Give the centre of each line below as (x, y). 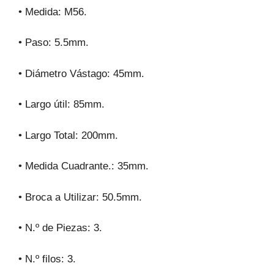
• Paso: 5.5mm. (54, 43)
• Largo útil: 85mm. (61, 105)
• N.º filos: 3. (47, 259)
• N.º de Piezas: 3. (60, 228)
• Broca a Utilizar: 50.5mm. (80, 197)
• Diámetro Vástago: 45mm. (81, 73)
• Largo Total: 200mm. (68, 135)
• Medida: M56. (53, 12)
